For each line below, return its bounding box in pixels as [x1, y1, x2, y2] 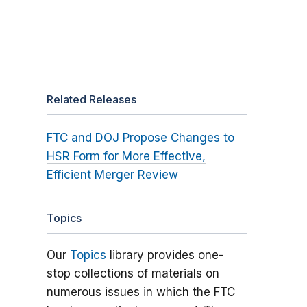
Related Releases [46, 93, 136, 107]
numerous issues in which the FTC [46, 285, 235, 299]
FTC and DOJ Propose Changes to [46, 131, 234, 145]
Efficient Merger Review [46, 168, 178, 182]
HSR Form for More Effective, [46, 149, 206, 164]
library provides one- [106, 248, 223, 262]
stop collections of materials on [46, 267, 219, 281]
